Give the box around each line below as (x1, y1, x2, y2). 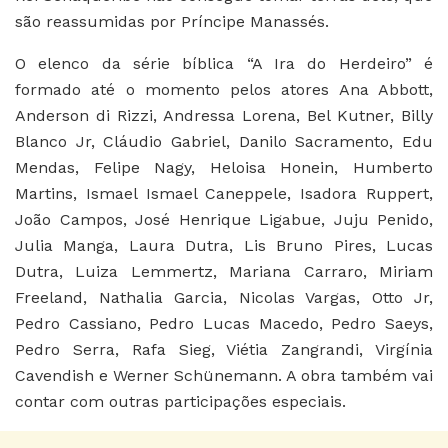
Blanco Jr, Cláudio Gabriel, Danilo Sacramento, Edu (15, 132, 433, 152)
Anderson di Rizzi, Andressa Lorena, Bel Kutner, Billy (15, 106, 433, 126)
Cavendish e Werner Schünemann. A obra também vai (15, 366, 433, 386)
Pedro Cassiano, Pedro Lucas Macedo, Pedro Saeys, (15, 314, 433, 334)
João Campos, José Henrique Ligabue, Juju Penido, (15, 210, 433, 230)
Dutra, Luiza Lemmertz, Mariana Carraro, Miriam (15, 262, 433, 282)
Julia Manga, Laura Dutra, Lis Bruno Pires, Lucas (15, 236, 433, 256)
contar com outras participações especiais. (15, 392, 346, 412)
